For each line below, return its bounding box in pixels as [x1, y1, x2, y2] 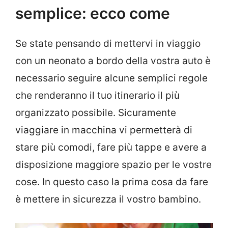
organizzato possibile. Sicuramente [15, 107, 176, 119]
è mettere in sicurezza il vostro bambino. [15, 193, 201, 206]
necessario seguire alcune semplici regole [15, 72, 208, 84]
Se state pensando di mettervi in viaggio [15, 38, 201, 50]
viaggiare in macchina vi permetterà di [15, 124, 192, 136]
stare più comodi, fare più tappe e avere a [15, 141, 207, 154]
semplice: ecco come [15, 4, 170, 23]
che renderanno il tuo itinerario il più [15, 90, 180, 102]
